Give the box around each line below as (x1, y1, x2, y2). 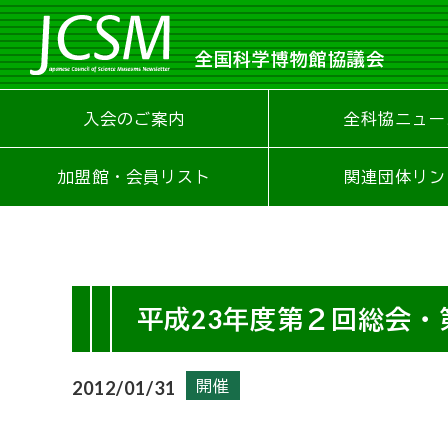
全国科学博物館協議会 (195, 47, 385, 70)
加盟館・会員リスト (57, 166, 211, 186)
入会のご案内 (83, 108, 186, 128)
